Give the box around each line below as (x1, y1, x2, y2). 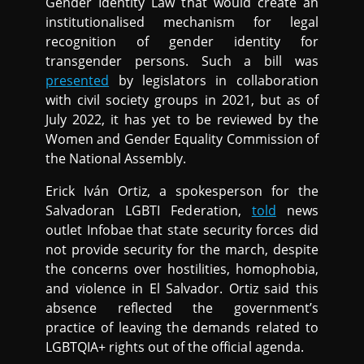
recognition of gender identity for (45, 32, 318, 50)
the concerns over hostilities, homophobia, (45, 260, 318, 278)
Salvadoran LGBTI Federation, (45, 201, 252, 219)
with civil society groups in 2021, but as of (45, 91, 318, 109)
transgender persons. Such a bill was (45, 52, 318, 70)
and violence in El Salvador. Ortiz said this (45, 279, 318, 297)
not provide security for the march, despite (45, 240, 318, 258)
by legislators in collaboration (109, 71, 318, 89)
